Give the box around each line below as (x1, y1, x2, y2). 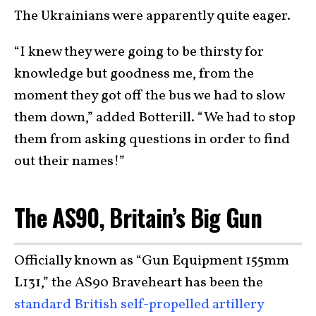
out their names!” (14, 152, 125, 171)
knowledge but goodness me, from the (14, 64, 254, 84)
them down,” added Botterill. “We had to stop (14, 108, 296, 128)
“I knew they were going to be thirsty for (14, 42, 264, 62)
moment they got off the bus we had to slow (14, 86, 284, 106)
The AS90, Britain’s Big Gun (14, 200, 262, 235)
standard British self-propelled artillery (14, 294, 264, 315)
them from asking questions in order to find (14, 130, 290, 150)
